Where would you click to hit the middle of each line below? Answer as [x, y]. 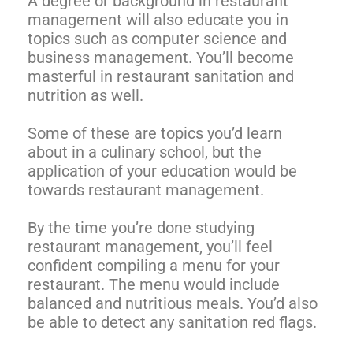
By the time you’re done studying [141, 227]
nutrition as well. [87, 95]
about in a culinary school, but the [145, 152]
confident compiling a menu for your [154, 265]
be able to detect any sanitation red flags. [172, 322]
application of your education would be [162, 171]
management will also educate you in [158, 19]
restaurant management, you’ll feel [150, 246]
